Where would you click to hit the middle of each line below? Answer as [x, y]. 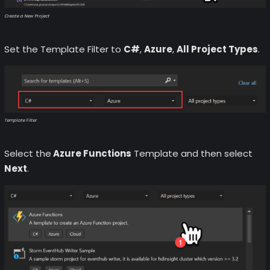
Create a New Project [27, 16]
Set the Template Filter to [64, 49]
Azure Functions [91, 153]
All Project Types [217, 49]
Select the [27, 153]
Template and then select [192, 153]
